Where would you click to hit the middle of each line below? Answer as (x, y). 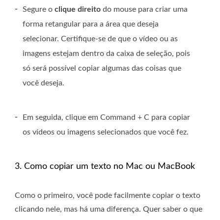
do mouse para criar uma (144, 10)
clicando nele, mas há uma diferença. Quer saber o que (109, 209)
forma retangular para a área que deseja (91, 24)
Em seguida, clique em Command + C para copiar (106, 118)
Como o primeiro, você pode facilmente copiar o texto (108, 196)
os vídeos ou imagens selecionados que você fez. (106, 132)
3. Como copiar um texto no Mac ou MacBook (105, 167)
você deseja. (43, 83)
